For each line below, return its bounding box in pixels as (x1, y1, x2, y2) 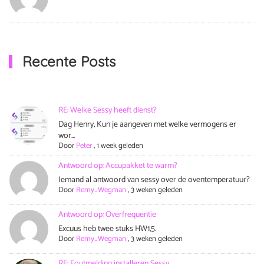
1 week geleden (97, 139, 144, 152)
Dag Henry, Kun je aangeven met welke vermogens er (58, 117, 237, 131)
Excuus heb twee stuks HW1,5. (58, 222, 157, 236)
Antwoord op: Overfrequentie (58, 207, 157, 222)
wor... (58, 128, 75, 143)
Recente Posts (18, 52, 115, 70)
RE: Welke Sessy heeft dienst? (58, 103, 157, 117)
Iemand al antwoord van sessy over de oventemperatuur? (58, 173, 250, 187)
